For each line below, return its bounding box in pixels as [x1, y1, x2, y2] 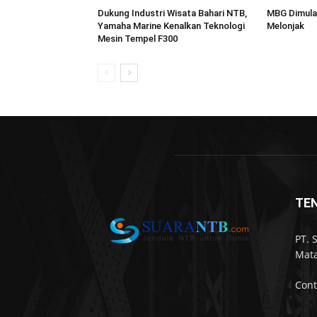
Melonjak [266, 20, 304, 31]
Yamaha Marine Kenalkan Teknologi [98, 20, 245, 31]
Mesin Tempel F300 [98, 33, 178, 44]
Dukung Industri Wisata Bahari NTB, [98, 7, 247, 18]
